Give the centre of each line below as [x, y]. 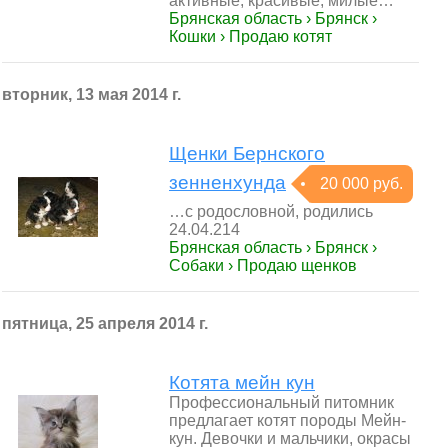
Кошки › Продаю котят [250, 36]
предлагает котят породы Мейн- [287, 420]
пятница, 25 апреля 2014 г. [105, 323]
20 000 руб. [361, 183]
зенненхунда [227, 182]
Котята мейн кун [242, 382]
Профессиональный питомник [281, 402]
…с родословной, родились [271, 211]
